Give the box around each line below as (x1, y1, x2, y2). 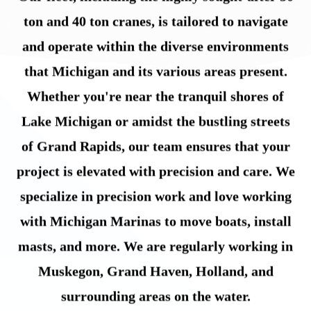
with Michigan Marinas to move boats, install (19, 213, 292, 229)
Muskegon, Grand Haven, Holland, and (37, 263, 274, 279)
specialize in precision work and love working (19, 188, 292, 204)
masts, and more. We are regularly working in (18, 238, 293, 254)
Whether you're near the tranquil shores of (27, 88, 284, 104)
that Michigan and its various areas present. (24, 63, 287, 79)
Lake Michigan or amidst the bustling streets (21, 113, 290, 129)
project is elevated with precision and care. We (16, 163, 295, 179)
